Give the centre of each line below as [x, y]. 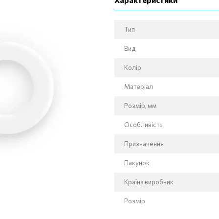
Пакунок [137, 163]
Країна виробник [149, 182]
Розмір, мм [140, 106]
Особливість [143, 125]
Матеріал [139, 87]
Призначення [144, 144]
